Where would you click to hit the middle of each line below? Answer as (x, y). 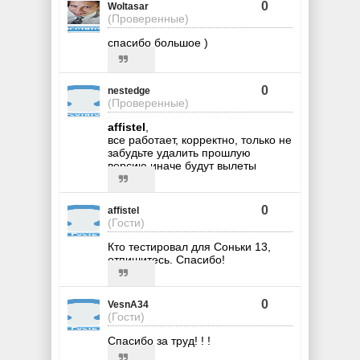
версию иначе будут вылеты (182, 166)
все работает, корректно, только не (200, 140)
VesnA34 (128, 305)
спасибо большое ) (158, 43)
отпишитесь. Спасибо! (166, 260)
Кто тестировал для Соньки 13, (189, 247)
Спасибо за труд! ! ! (159, 341)
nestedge (129, 91)
